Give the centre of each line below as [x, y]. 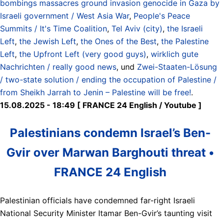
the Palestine [185, 41]
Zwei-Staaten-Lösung [177, 67]
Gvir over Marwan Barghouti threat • [110, 152]
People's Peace [162, 15]
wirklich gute [175, 54]
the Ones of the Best [119, 41]
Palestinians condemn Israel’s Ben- [110, 133]
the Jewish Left [48, 41]
